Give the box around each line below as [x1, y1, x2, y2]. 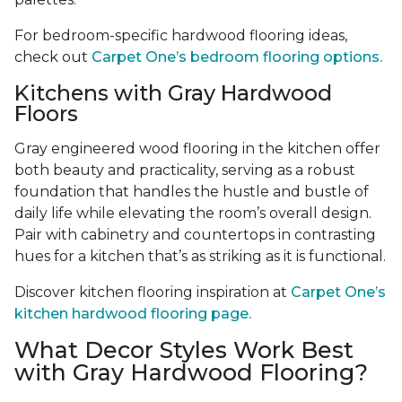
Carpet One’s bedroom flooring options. [92, 48, 382, 66]
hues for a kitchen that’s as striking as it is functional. [14, 248, 386, 266]
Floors [14, 100, 78, 127]
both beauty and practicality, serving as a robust [14, 162, 355, 179]
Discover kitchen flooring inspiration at [14, 284, 291, 301]
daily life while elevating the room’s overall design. [14, 205, 371, 223]
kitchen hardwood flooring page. [14, 305, 251, 323]
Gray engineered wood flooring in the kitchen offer [14, 140, 380, 158]
